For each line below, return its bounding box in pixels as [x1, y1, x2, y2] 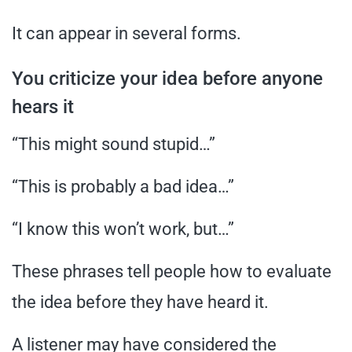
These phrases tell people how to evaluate [12, 261, 332, 281]
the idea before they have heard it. [12, 291, 269, 312]
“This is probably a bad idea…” [12, 176, 234, 196]
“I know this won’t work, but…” [12, 218, 234, 239]
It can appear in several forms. [12, 23, 241, 43]
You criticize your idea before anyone [12, 67, 323, 90]
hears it [12, 95, 74, 118]
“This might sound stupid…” [12, 134, 215, 154]
